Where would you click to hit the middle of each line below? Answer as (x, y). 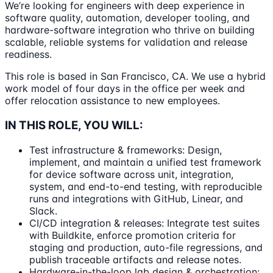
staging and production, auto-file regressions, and (146, 247)
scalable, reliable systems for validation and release (126, 42)
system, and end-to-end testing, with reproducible (146, 186)
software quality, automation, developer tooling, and (127, 18)
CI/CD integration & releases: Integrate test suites (144, 223)
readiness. (28, 55)
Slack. (43, 211)
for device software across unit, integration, (131, 174)
